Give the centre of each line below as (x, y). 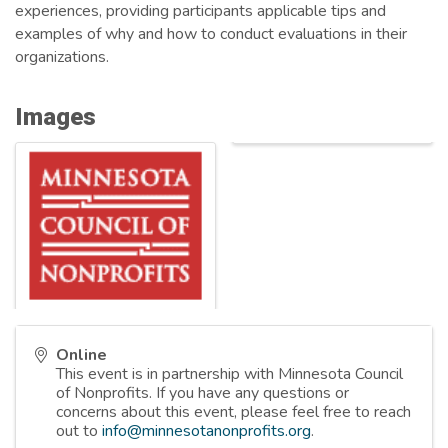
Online (81, 355)
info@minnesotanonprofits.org (206, 431)
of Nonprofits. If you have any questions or (202, 393)
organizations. (62, 56)
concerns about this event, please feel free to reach (233, 412)
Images (55, 116)
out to (79, 431)
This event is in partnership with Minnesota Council (229, 374)
